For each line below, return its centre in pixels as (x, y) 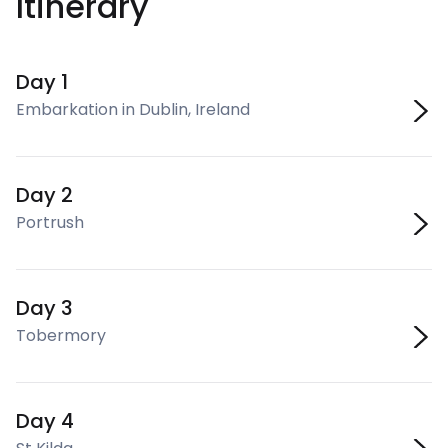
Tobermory (61, 335)
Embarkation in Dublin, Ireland (133, 109)
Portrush (50, 222)
